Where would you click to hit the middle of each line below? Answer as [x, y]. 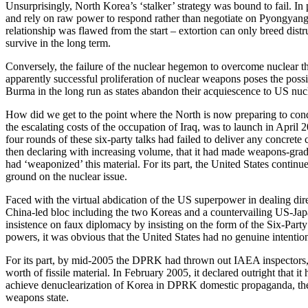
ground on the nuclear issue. [66, 176]
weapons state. [37, 297]
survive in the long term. [58, 43]
